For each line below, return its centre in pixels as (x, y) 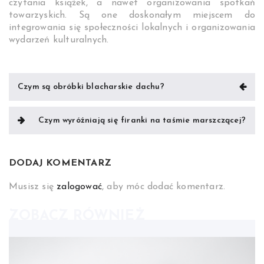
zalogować (80, 187)
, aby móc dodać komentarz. (164, 187)
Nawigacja (43, 82)
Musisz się (33, 187)
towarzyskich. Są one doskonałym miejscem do (132, 16)
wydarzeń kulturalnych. (59, 40)
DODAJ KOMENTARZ (60, 164)
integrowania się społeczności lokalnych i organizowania (132, 28)
